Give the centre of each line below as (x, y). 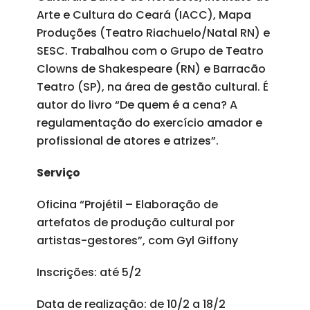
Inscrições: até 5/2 (89, 272)
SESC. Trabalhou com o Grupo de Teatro (150, 51)
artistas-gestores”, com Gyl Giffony (137, 240)
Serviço (58, 173)
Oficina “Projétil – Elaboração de (127, 204)
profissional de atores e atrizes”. (127, 141)
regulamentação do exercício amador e (149, 123)
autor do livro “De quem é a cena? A (137, 105)
